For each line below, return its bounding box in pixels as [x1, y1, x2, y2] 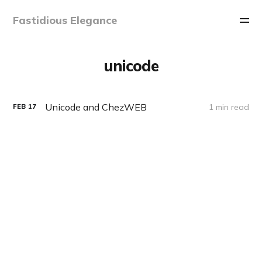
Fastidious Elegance [13, 13, 118, 27]
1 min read [208, 101, 249, 112]
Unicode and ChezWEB [45, 101, 147, 113]
